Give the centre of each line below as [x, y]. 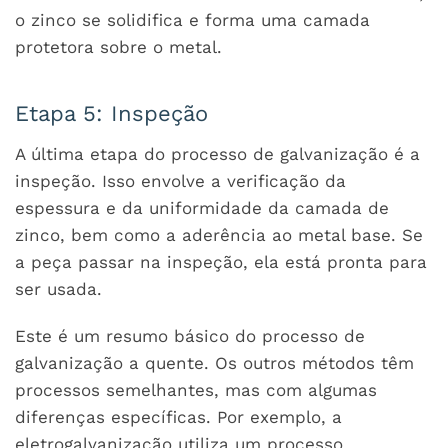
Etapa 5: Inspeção [111, 113]
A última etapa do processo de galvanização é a [217, 153]
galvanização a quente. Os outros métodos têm [214, 362]
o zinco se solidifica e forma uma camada [192, 19]
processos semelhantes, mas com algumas [196, 389]
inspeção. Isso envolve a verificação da [180, 180]
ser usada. [58, 288]
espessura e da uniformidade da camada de [202, 207]
